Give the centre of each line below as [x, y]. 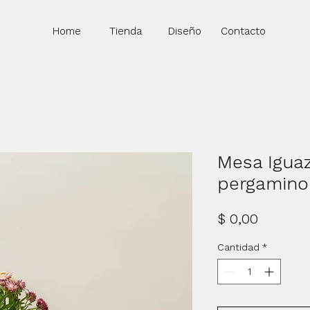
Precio [277, 218]
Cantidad [238, 247]
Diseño [184, 31]
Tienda [126, 31]
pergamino [263, 183]
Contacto [243, 31]
